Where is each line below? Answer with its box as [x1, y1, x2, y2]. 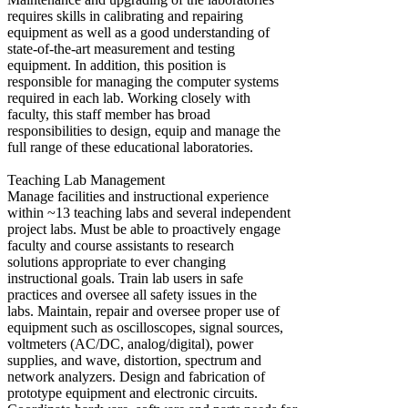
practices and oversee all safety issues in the [7, 286, 257, 302]
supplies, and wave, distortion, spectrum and [7, 352, 261, 368]
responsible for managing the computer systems [7, 73, 279, 89]
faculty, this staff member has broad [7, 106, 210, 122]
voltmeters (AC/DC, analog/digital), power [7, 335, 253, 352]
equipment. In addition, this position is [7, 56, 226, 73]
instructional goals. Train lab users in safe [7, 270, 243, 286]
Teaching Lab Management [7, 171, 165, 188]
